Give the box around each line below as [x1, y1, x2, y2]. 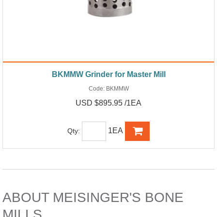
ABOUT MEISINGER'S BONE [2, 189, 184, 205]
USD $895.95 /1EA [76, 98, 141, 107]
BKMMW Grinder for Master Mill [51, 70, 166, 78]
